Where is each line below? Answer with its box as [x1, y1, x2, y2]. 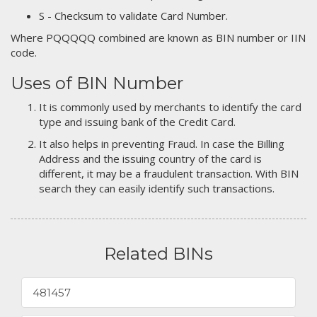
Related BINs [104, 243, 213, 264]
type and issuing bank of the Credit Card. [39, 115, 236, 129]
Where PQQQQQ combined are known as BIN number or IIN [11, 30, 306, 45]
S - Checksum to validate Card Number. [39, 8, 228, 23]
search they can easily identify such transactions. [39, 181, 275, 195]
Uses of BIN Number [11, 73, 183, 93]
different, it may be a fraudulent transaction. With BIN [39, 166, 299, 180]
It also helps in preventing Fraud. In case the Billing [39, 137, 284, 151]
